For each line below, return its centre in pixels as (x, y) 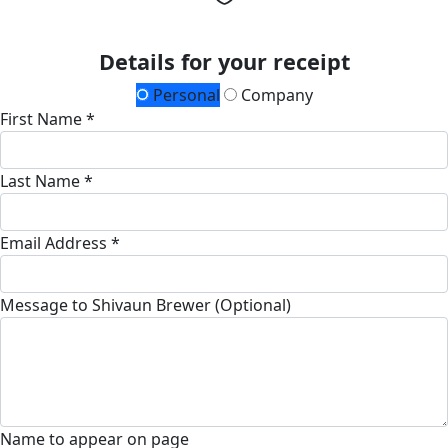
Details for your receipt (224, 61)
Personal (184, 94)
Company (274, 94)
